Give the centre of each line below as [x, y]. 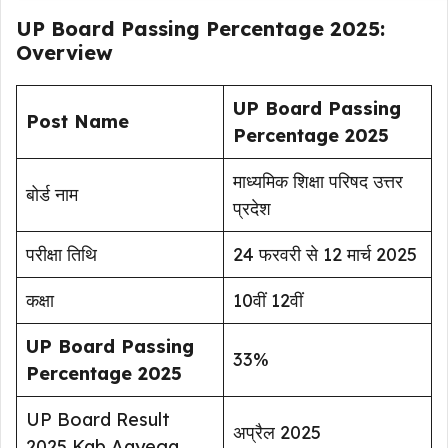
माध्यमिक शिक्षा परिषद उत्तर [318, 181]
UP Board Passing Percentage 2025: [200, 28]
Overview [64, 52]
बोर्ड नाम [52, 194]
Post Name [77, 121]
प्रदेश [252, 208]
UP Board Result [98, 419]
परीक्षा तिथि [61, 254]
